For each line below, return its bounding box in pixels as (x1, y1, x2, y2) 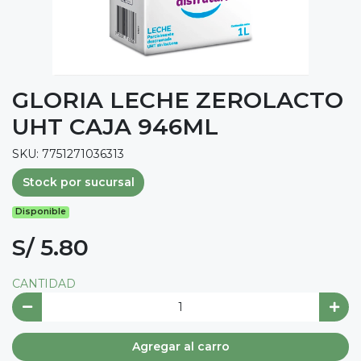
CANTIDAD (12, 276, 76, 292)
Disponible (15, 206, 67, 218)
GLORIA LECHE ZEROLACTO (12, 85, 343, 114)
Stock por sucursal (22, 175, 135, 189)
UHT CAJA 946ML (12, 112, 218, 140)
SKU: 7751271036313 (12, 146, 124, 161)
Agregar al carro (131, 339, 230, 354)
